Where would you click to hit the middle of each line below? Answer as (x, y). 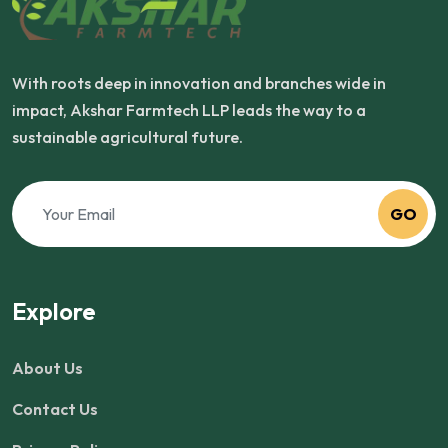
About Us (47, 368)
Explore (54, 311)
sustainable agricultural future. (127, 137)
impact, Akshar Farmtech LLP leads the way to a (189, 110)
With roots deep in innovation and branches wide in (199, 83)
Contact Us (55, 409)
